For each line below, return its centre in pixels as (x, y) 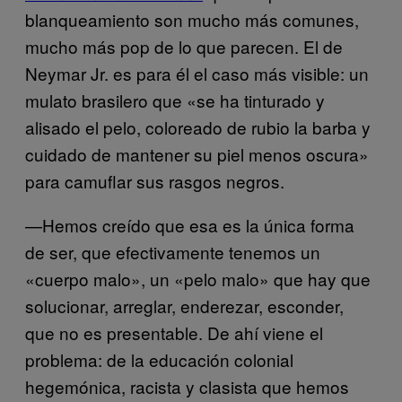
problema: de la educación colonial (159, 360)
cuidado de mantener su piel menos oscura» (197, 154)
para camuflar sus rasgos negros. (155, 181)
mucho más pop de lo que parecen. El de (184, 47)
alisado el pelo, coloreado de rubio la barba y (198, 127)
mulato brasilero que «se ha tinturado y (175, 100)
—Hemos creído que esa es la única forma (190, 225)
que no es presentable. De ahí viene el (174, 333)
